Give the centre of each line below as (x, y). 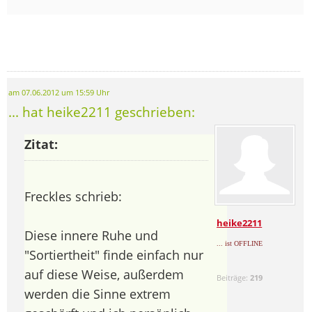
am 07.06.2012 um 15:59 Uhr (59, 92)
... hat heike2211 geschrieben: (102, 111)
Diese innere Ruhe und (91, 235)
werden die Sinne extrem (97, 294)
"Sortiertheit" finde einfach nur (114, 255)
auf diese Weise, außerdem (104, 274)
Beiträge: (234, 277)
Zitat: (41, 144)
